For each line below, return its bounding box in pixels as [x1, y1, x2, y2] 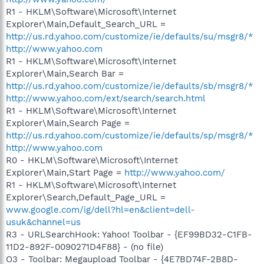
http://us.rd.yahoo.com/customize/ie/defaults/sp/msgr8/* [6, 130, 253, 141]
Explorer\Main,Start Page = [6, 167, 124, 178]
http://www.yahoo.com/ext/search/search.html [6, 93, 206, 104]
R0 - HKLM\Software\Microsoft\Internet [6, 154, 178, 166]
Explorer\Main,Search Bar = [6, 68, 124, 79]
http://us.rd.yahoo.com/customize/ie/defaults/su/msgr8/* [6, 31, 253, 42]
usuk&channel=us [6, 216, 81, 227]
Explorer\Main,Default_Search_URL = [6, 18, 166, 29]
